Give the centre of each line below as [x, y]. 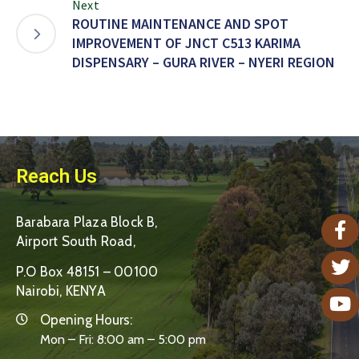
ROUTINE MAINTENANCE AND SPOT [180, 23]
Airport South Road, [76, 241]
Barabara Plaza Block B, [87, 222]
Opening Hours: [86, 319]
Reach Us [56, 176]
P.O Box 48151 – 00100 [87, 271]
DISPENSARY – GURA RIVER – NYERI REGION [204, 62]
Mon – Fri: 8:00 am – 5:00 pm [123, 339]
